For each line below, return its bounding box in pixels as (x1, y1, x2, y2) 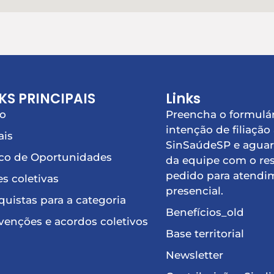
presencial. (166, 185, 224, 198)
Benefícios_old (166, 206, 245, 219)
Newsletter (166, 249, 224, 262)
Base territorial (166, 228, 245, 240)
